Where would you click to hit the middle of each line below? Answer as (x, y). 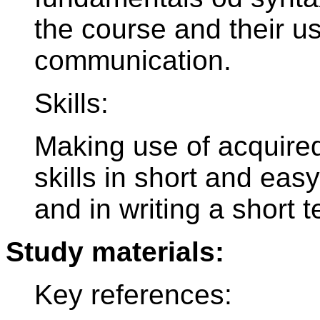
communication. (133, 61)
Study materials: (115, 252)
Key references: (133, 295)
